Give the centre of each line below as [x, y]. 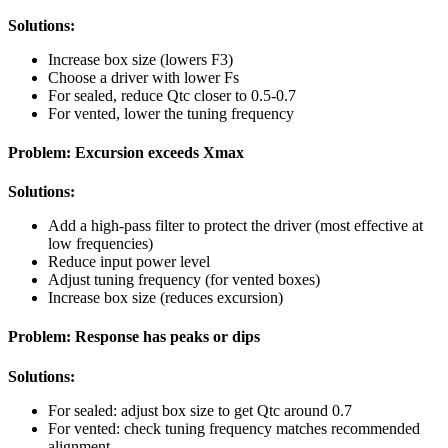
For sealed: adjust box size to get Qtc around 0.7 [200, 410]
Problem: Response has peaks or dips [134, 337]
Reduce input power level [129, 262]
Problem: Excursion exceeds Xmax [126, 152]
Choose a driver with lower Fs [143, 77]
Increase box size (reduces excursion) [165, 298]
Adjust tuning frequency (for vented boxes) [184, 280]
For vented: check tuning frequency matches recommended [234, 428]
